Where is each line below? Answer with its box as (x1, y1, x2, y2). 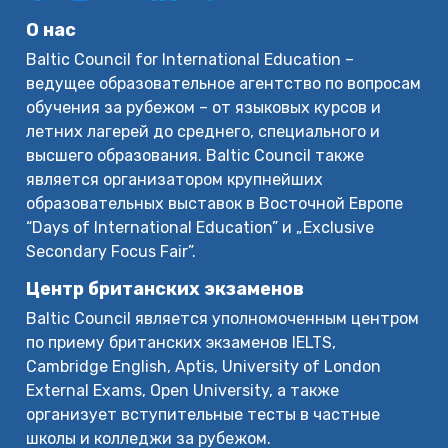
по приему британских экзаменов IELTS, (26, 333, 337, 353)
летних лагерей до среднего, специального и (26, 122, 381, 142)
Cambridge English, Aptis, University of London (26, 357, 382, 377)
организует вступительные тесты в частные (26, 405, 381, 425)
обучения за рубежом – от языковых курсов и (26, 98, 382, 118)
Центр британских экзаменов (26, 278, 305, 301)
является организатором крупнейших (26, 170, 324, 190)
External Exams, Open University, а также (26, 381, 340, 401)
